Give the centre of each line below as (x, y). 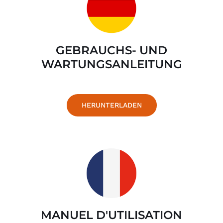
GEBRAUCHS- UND (111, 51)
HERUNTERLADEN (111, 105)
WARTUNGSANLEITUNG (111, 64)
